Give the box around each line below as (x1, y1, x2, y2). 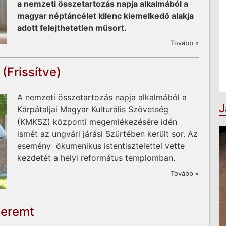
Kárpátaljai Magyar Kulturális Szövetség (17, 104, 168, 115)
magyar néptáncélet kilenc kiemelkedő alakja (17, 11, 194, 21)
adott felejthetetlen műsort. (17, 23, 127, 33)
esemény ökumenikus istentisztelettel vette (17, 140, 185, 151)
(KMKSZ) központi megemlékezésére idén (17, 116, 177, 127)
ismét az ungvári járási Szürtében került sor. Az (17, 128, 198, 139)
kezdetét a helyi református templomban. (17, 152, 175, 163)
